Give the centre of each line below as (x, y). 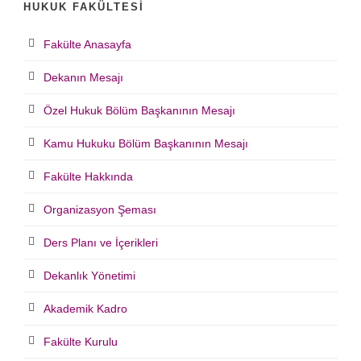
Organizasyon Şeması (100, 210)
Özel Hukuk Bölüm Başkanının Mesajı (139, 111)
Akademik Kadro (85, 309)
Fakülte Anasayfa (87, 45)
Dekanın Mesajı (83, 78)
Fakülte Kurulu (81, 342)
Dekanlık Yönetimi (89, 276)
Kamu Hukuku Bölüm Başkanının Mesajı (146, 144)
